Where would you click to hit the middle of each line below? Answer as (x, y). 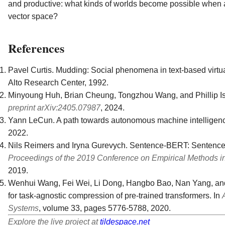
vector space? (33, 16)
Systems (23, 208)
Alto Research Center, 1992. (58, 82)
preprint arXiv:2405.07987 (54, 107)
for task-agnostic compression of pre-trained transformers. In (115, 195)
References (36, 48)
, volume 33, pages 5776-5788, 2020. (105, 208)
